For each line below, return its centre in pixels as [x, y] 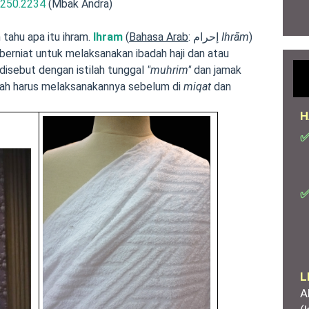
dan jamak [216, 70]
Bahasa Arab [159, 37]
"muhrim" [169, 70]
